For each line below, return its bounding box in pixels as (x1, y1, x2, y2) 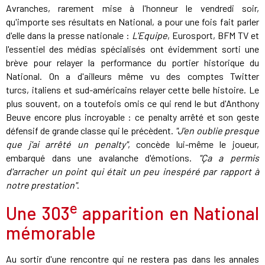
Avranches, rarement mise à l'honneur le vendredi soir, (6, 2, 259, 14)
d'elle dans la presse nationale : (6, 30, 132, 41)
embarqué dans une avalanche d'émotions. (6, 152, 199, 164)
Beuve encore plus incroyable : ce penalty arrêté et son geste (6, 111, 259, 123)
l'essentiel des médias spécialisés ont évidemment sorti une (6, 43, 259, 55)
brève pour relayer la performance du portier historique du (6, 57, 259, 69)
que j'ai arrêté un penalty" (6, 138, 128, 150)
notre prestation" (6, 179, 77, 191)
